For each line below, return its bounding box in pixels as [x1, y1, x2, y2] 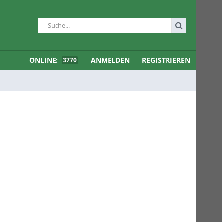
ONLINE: [29, 55, 60, 65]
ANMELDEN [91, 55, 130, 65]
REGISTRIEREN [142, 55, 190, 65]
